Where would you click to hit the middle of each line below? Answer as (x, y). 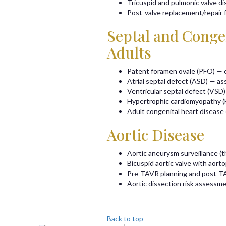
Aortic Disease (156, 135)
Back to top (125, 219)
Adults (129, 52)
